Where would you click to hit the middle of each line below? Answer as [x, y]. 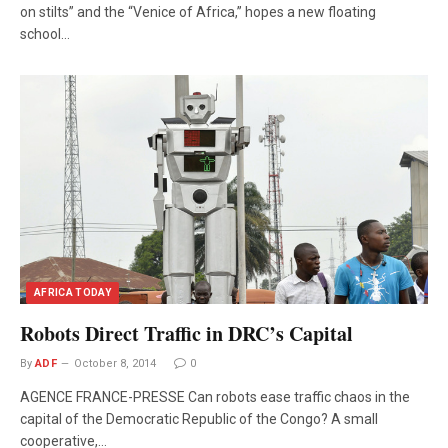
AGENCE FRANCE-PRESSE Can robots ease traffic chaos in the [215, 397]
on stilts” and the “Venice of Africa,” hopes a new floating [198, 11]
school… [45, 33]
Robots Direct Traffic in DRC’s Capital [186, 334]
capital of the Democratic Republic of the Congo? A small [199, 419]
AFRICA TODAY [73, 293]
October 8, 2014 [115, 364]
